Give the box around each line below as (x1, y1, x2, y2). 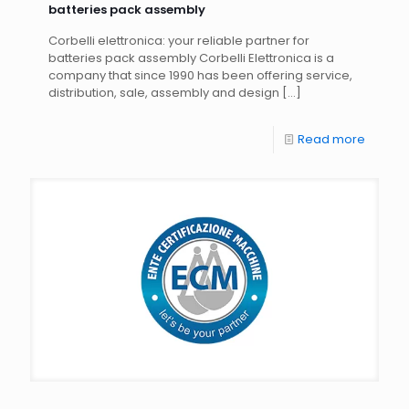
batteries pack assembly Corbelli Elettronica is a (48, 49, 334, 68)
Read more (298, 131, 365, 149)
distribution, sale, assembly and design (48, 84, 279, 102)
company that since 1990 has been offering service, (48, 67, 352, 85)
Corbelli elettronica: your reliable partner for (48, 32, 309, 50)
